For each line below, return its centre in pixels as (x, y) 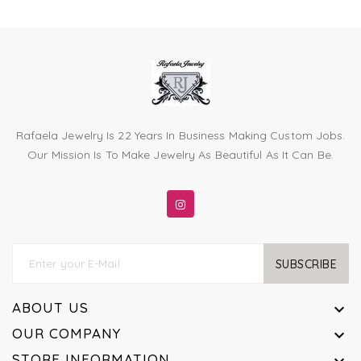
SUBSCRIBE (306, 264)
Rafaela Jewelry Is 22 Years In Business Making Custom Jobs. (180, 136)
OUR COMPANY (66, 334)
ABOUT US (50, 308)
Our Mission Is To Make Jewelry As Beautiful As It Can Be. (180, 155)
